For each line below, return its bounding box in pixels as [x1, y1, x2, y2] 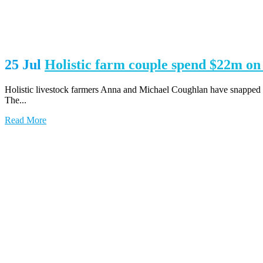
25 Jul [5, 57, 41, 73]
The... [5, 95, 26, 106]
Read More [5, 115, 46, 126]
